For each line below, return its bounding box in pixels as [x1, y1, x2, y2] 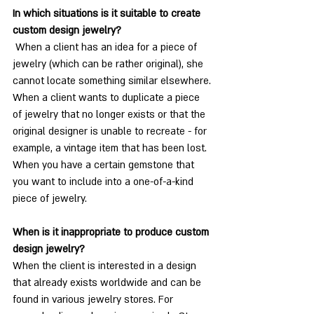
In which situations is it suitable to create [13, 7, 203, 21]
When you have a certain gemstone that [13, 158, 197, 172]
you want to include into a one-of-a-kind [13, 175, 196, 189]
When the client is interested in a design [13, 259, 199, 273]
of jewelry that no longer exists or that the [13, 108, 208, 122]
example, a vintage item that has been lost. [13, 142, 207, 156]
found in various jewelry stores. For [13, 293, 176, 307]
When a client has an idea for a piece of [13, 41, 200, 55]
